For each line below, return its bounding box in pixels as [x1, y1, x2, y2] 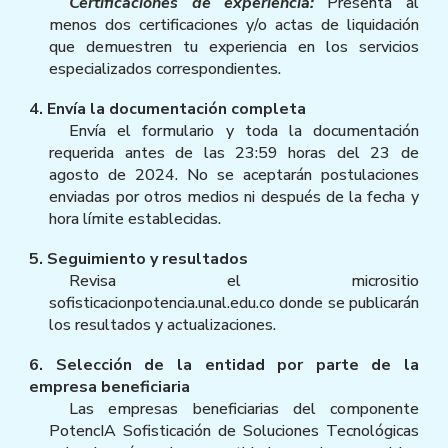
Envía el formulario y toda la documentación [69, 119, 419, 142]
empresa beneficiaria [29, 375, 191, 398]
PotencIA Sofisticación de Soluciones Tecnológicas [49, 419, 419, 442]
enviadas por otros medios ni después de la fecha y [49, 185, 419, 208]
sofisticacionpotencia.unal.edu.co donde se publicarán [49, 291, 419, 314]
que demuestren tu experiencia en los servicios [49, 35, 419, 58]
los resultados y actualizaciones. [49, 313, 277, 336]
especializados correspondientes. [49, 57, 282, 80]
